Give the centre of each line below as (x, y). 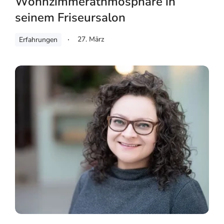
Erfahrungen (38, 39)
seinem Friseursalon (70, 17)
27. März (91, 39)
